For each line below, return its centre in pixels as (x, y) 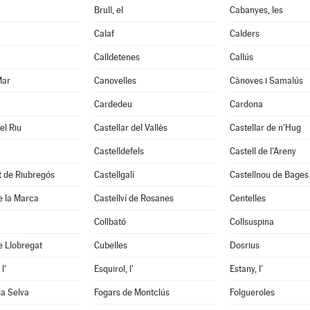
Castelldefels (119, 151)
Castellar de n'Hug (265, 128)
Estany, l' (246, 269)
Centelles (247, 198)
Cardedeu (113, 104)
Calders (244, 34)
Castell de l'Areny (263, 151)
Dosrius (244, 245)
